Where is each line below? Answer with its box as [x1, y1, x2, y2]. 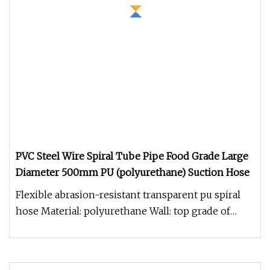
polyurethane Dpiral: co [16, 221, 125, 233]
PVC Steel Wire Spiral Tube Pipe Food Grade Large [16, 150, 248, 162]
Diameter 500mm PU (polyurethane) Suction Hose [16, 166, 250, 178]
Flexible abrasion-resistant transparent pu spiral [16, 189, 241, 201]
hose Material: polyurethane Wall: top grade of [16, 205, 230, 217]
